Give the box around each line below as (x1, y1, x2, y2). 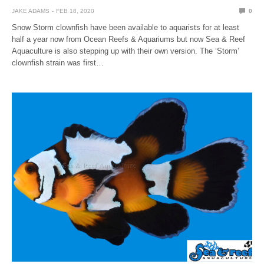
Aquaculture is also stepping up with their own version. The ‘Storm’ (12, 46, 240, 55)
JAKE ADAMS (12, 7, 49, 14)
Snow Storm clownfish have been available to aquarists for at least (12, 22, 240, 32)
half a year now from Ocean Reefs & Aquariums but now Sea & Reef (12, 34, 246, 44)
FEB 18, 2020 (56, 7, 94, 14)
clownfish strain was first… (12, 58, 104, 67)
